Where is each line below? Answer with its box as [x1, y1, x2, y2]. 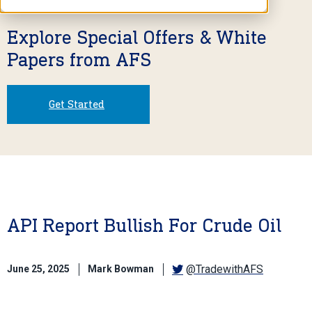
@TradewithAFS [186, 262, 263, 276]
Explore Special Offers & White [7, 25, 267, 49]
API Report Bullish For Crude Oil [7, 213, 281, 237]
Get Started [49, 97, 104, 111]
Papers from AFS [7, 47, 151, 71]
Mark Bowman [88, 263, 154, 275]
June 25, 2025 [7, 263, 70, 275]
